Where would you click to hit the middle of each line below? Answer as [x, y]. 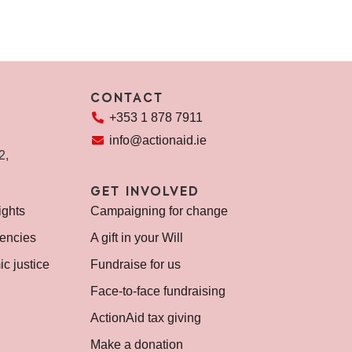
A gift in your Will [136, 237]
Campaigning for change [159, 211]
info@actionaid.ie [158, 140]
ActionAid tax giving [145, 317]
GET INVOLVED [145, 192]
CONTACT [126, 99]
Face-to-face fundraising [158, 291]
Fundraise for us [135, 264]
